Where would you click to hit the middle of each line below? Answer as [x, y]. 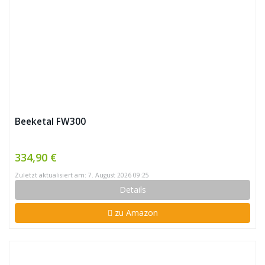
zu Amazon [135, 213]
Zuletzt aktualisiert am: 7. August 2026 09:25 [82, 175]
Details [132, 190]
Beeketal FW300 [50, 122]
